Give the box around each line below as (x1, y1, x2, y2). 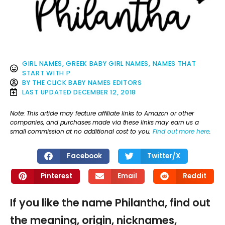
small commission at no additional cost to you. (10, 127, 153, 136)
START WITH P (22, 68, 71, 77)
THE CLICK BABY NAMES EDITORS (32, 78, 142, 87)
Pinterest (40, 171, 72, 181)
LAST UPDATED (22, 87, 72, 96)
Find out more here (153, 127, 209, 136)
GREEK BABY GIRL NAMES (66, 59, 149, 68)
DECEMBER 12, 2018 (73, 87, 137, 96)
